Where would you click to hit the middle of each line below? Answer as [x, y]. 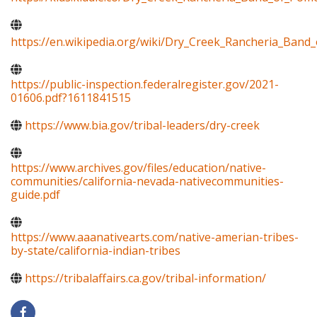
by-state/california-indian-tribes [96, 251]
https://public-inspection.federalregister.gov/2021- [145, 85]
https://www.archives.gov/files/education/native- [138, 168]
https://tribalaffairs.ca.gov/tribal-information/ [145, 278]
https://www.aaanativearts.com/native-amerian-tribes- [155, 237]
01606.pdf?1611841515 [71, 98]
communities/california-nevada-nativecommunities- [147, 181]
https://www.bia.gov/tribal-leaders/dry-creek [142, 126]
